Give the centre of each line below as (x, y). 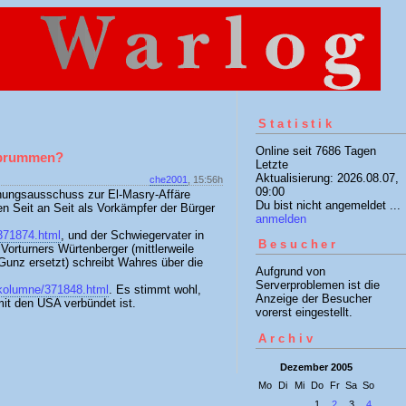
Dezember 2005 (316, 367)
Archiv (287, 338)
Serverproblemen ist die (318, 285)
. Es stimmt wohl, (155, 290)
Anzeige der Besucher (314, 299)
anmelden (281, 218)
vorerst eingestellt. (304, 313)
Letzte (272, 164)
